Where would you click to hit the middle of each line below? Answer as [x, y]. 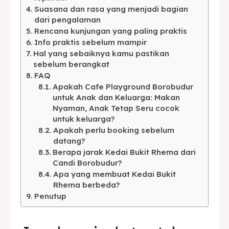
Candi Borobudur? [88, 163]
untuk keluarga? [84, 119]
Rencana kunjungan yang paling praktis [111, 31]
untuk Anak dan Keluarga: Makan [117, 97]
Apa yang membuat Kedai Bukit [115, 174]
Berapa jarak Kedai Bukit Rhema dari [124, 152]
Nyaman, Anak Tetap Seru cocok [116, 108]
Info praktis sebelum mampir [91, 42]
